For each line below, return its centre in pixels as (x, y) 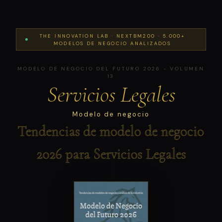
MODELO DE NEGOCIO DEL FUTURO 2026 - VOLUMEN (111, 68)
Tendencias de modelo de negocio (111, 131)
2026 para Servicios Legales (111, 154)
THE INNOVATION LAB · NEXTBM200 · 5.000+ (112, 36)
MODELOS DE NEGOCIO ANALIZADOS (112, 43)
